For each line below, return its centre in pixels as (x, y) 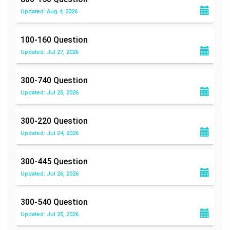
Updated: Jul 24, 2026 (50, 133)
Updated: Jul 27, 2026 (50, 52)
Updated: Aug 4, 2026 (49, 11)
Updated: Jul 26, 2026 (50, 174)
